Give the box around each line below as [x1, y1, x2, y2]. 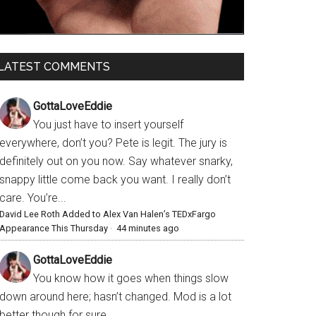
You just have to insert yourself [33, 118, 183, 132]
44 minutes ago [116, 223, 179, 234]
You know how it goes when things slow [33, 272, 229, 286]
